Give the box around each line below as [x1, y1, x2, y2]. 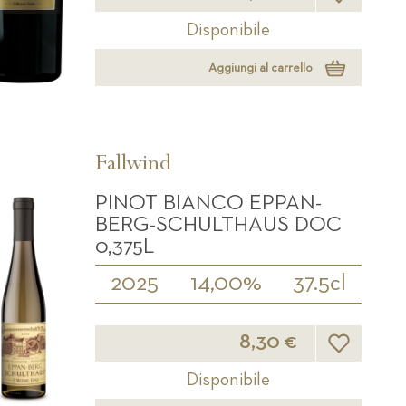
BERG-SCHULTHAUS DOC [95, 214, 343, 237]
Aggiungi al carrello [208, 61, 314, 74]
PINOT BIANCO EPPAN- [95, 192, 323, 215]
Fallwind [95, 153, 172, 179]
